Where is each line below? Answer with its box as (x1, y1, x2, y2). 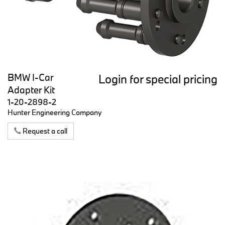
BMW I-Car (8, 71, 53, 83)
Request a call (21, 126, 67, 136)
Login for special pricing (98, 71, 217, 86)
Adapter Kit (8, 83, 55, 96)
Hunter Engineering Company (8, 107, 102, 117)
